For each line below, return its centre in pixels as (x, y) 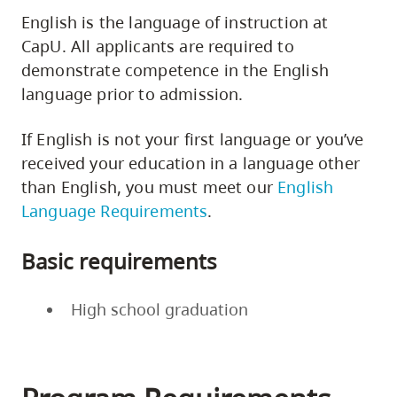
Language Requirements (115, 211)
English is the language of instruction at (175, 23)
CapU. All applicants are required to (158, 47)
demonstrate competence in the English (175, 70)
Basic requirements (119, 261)
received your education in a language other (191, 163)
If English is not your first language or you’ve (193, 140)
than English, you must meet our (150, 187)
